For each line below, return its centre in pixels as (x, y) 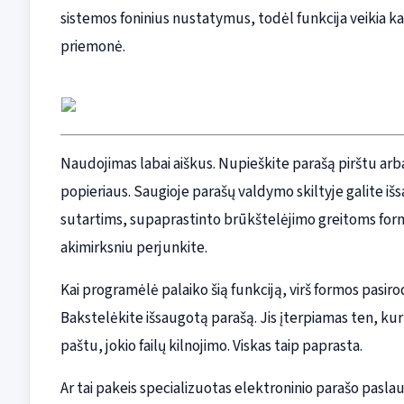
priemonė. (92, 47)
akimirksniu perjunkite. (133, 248)
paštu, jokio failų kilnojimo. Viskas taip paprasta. (211, 346)
